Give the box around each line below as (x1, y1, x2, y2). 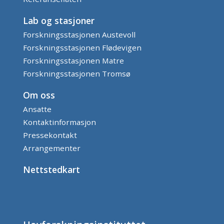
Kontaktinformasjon (23, 117, 96, 127)
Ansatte (23, 104, 51, 114)
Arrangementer (23, 143, 80, 153)
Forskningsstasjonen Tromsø (23, 68, 130, 79)
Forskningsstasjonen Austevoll (23, 29, 135, 40)
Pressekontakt (23, 130, 77, 140)
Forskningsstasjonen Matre (23, 55, 124, 66)
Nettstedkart (23, 163, 80, 176)
